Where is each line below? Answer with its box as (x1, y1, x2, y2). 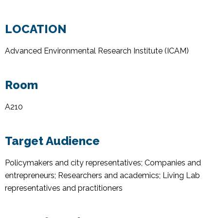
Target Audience (5, 133, 100, 148)
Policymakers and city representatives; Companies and (5, 158, 201, 167)
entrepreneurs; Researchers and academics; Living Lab (5, 170, 200, 180)
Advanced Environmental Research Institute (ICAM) (5, 46, 189, 55)
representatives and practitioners (5, 183, 124, 193)
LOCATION (5, 21, 67, 36)
